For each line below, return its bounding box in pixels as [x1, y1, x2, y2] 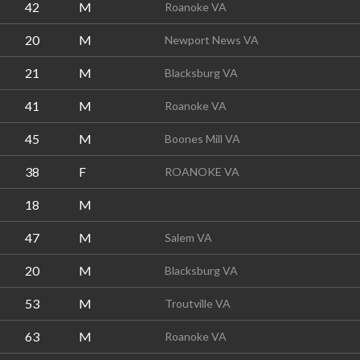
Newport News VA [165, 33, 259, 47]
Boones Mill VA [165, 132, 240, 145]
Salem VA [165, 231, 212, 244]
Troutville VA [165, 297, 231, 310]
